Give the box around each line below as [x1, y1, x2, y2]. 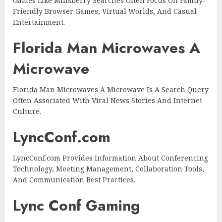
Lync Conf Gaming [13, 195, 140, 217]
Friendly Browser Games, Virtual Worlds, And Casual [13, 6, 197, 16]
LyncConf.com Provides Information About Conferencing [13, 153, 208, 163]
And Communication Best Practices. [13, 175, 135, 185]
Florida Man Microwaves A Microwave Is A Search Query [13, 85, 209, 95]
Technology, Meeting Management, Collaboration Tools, [13, 164, 204, 174]
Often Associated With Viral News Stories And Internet [13, 96, 202, 106]
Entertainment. [13, 17, 65, 27]
